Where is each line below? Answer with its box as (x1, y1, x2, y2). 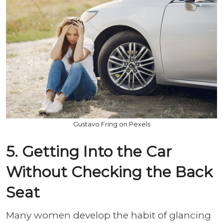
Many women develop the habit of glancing (6, 209, 211, 221)
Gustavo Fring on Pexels (73, 119, 150, 128)
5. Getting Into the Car (6, 142, 172, 161)
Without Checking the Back (6, 162, 213, 181)
